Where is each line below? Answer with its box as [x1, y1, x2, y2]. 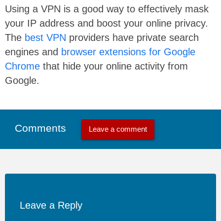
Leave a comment [89, 125, 147, 134]
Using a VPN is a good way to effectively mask [5, 3, 209, 14]
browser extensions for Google [61, 46, 195, 57]
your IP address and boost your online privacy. [5, 17, 208, 29]
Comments [15, 122, 69, 134]
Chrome [5, 60, 40, 72]
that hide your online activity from [40, 60, 188, 72]
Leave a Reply [20, 200, 82, 211]
